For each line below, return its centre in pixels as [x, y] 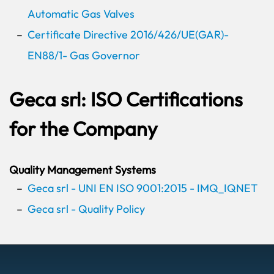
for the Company [83, 128]
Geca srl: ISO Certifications [126, 99]
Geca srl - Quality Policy [86, 209]
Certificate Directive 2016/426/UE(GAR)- [128, 35]
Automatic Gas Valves [81, 14]
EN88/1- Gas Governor [84, 55]
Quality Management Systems [83, 170]
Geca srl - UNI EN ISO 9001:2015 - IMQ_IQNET [143, 188]
